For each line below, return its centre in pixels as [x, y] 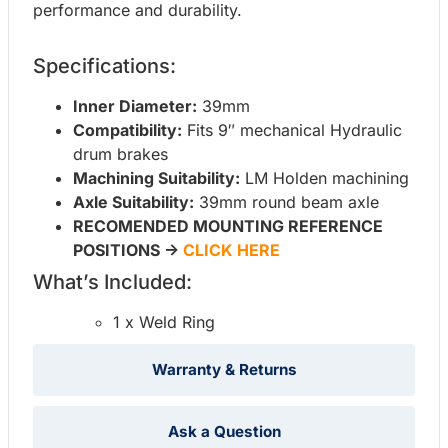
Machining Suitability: [156, 178]
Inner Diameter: [135, 106]
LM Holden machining [324, 178]
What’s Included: [112, 282]
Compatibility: [127, 130]
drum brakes [120, 154]
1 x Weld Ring [164, 322]
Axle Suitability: [133, 202]
